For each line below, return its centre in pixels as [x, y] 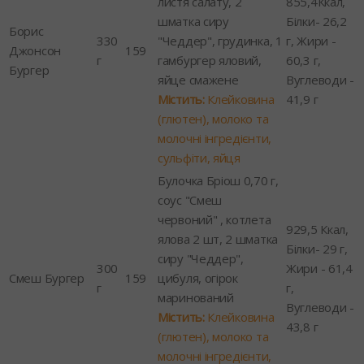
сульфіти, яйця [199, 157]
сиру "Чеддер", [201, 258]
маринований [196, 297]
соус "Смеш [190, 199]
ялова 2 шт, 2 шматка [218, 238]
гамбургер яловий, [210, 60]
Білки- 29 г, [317, 248]
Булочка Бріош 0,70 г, [218, 180]
